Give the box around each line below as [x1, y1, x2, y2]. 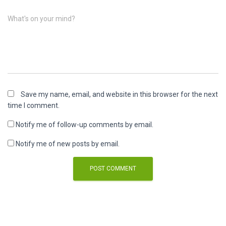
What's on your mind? [8, 15, 75, 23]
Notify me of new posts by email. [16, 140, 120, 148]
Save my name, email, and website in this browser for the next [21, 90, 218, 98]
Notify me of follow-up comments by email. [16, 121, 153, 129]
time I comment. [8, 101, 60, 109]
